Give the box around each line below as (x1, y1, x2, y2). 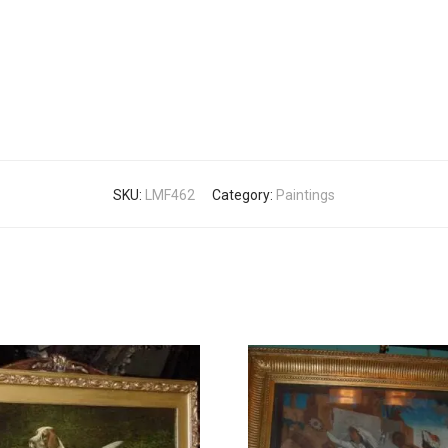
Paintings (276, 187, 335, 203)
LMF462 (145, 187, 195, 203)
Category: (212, 187, 276, 203)
